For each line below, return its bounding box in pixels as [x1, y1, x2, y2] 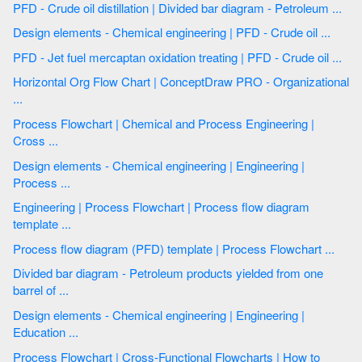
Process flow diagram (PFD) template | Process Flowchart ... [325, 239, 338, 257]
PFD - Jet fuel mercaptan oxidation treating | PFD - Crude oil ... [332, 48, 345, 65]
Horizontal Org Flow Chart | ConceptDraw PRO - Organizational [13, 73, 93, 90]
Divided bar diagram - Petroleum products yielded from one [13, 264, 76, 282]
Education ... [69, 323, 82, 341]
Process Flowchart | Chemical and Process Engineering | [13, 115, 116, 133]
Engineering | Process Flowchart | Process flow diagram [13, 198, 85, 216]
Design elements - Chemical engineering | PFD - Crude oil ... [321, 23, 334, 41]
